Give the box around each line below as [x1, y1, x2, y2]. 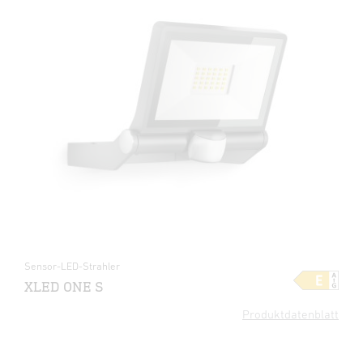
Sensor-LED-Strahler [24, 260, 120, 272]
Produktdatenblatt [242, 307, 339, 321]
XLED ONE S [24, 278, 104, 295]
